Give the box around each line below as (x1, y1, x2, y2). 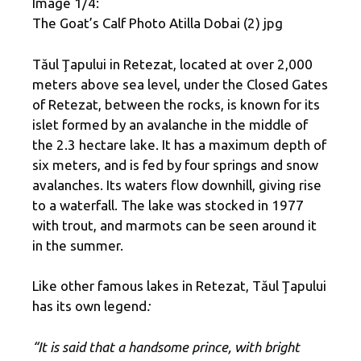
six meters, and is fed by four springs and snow (32, 156, 318, 172)
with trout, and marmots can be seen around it (32, 217, 317, 233)
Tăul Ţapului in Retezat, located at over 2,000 (32, 56, 313, 72)
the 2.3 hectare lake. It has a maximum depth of (32, 136, 326, 152)
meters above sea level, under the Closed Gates (32, 76, 328, 92)
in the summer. (32, 237, 123, 253)
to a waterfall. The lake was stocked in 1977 (32, 197, 304, 213)
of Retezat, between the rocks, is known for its (32, 96, 320, 112)
